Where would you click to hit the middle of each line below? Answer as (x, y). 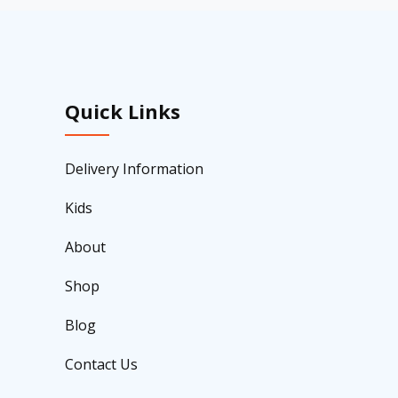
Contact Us (101, 364)
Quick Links (123, 111)
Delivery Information (134, 168)
